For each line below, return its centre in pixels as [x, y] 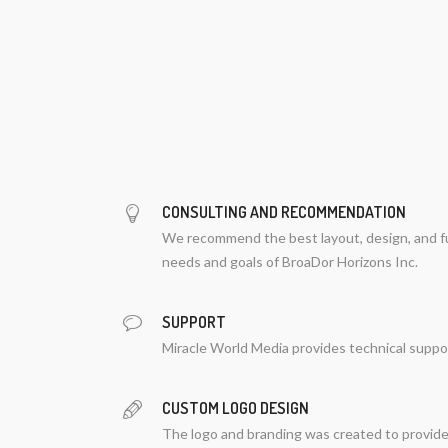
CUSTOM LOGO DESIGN [235, 408]
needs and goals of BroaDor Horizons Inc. [290, 261]
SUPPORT [194, 322]
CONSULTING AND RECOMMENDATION [284, 212]
